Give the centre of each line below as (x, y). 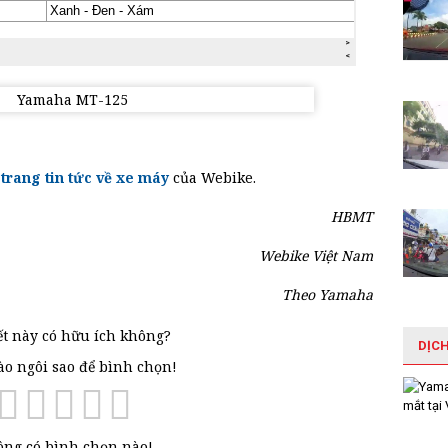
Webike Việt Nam (316, 255)
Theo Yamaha (327, 294)
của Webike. (212, 177)
